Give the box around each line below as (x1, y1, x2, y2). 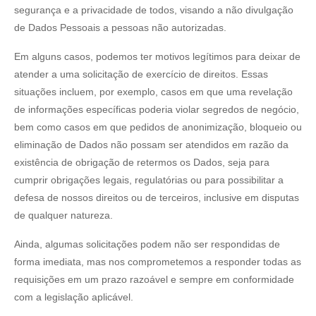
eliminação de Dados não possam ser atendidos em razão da (14, 138, 288, 150)
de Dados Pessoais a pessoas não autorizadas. (14, 21, 226, 33)
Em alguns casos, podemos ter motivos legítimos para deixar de (14, 50, 300, 62)
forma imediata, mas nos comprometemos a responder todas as (14, 255, 301, 267)
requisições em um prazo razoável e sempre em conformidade (14, 273, 294, 285)
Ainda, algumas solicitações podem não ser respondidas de (14, 238, 280, 250)
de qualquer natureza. (14, 209, 113, 221)
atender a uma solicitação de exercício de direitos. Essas (14, 68, 268, 80)
